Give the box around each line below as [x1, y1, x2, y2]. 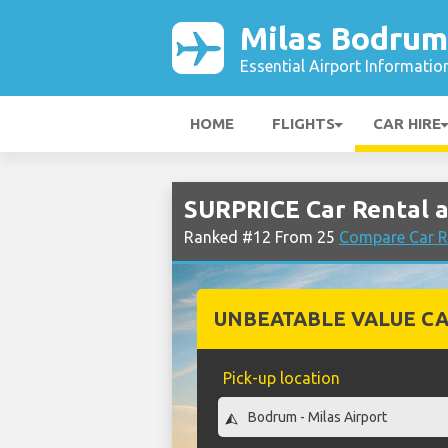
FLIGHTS [272, 115, 335, 132]
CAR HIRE [373, 115, 441, 132]
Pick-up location [222, 369, 340, 387]
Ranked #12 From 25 [184, 228, 339, 246]
